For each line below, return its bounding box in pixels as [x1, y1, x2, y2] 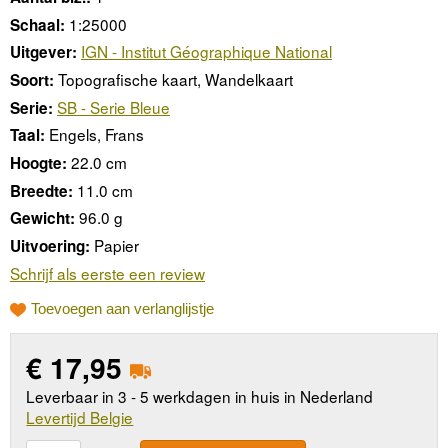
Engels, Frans [49, 123, 144, 146]
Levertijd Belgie [26, 405, 134, 428]
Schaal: [10, 13, 65, 36]
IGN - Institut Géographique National [81, 40, 332, 63]
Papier [94, 234, 139, 257]
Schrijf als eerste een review [10, 261, 205, 284]
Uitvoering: [10, 235, 90, 258]
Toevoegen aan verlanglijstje [31, 300, 214, 318]
